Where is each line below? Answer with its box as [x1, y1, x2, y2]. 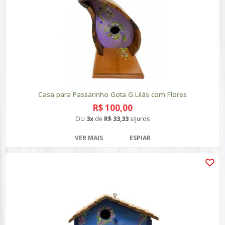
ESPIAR [129, 134, 151, 142]
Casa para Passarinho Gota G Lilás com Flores [38, 90, 187, 99]
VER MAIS [74, 134, 103, 142]
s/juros [129, 115, 150, 123]
